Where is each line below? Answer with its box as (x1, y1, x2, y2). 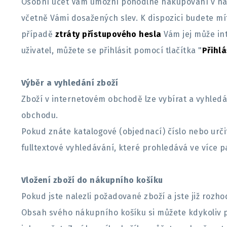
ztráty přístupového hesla (55, 29, 162, 39)
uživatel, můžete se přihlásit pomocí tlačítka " (21, 46, 202, 55)
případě (21, 29, 55, 39)
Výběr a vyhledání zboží (21, 78, 119, 88)
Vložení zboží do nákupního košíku (21, 175, 163, 185)
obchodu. (21, 110, 61, 120)
